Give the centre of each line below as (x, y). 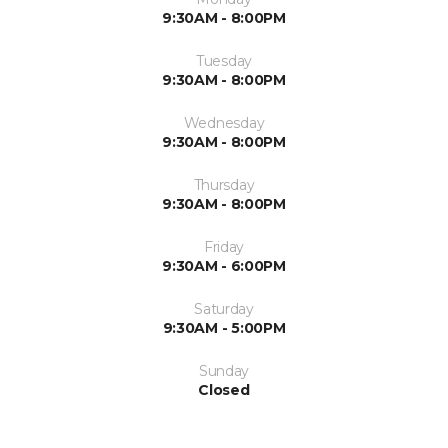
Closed (224, 389)
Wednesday (224, 122)
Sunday (224, 370)
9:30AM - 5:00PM (224, 327)
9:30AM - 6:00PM (224, 265)
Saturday (224, 308)
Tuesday (224, 60)
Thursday (224, 184)
